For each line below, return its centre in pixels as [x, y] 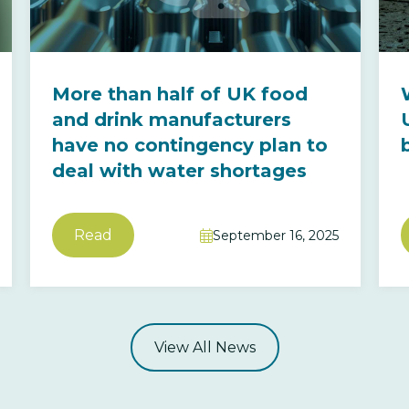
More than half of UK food [180, 94]
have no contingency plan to [190, 145]
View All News [204, 347]
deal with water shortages [180, 171]
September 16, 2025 [275, 235]
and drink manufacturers [172, 120]
